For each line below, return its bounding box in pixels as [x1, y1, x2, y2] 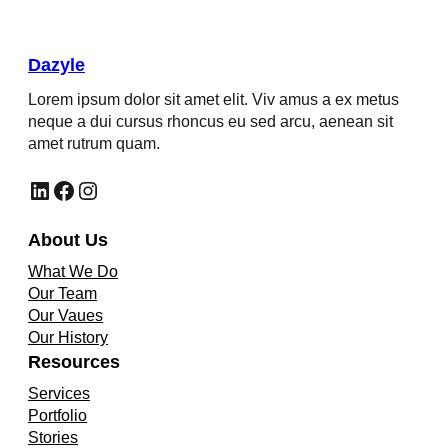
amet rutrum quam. [28, 134, 160, 152]
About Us [28, 228, 108, 250]
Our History [28, 328, 108, 346]
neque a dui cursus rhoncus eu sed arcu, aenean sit [28, 112, 393, 130]
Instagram [75, 175, 95, 203]
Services [28, 384, 90, 402]
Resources [28, 350, 120, 372]
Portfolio [28, 406, 87, 424]
